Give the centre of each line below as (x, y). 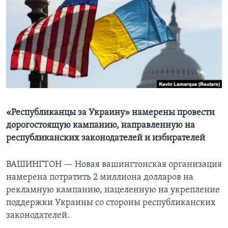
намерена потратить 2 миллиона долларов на (100, 178)
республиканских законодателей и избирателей (106, 138)
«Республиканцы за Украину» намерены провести (110, 113)
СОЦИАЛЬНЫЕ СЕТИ (39, 45)
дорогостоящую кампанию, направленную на (101, 126)
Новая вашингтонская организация (148, 165)
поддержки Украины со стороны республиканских (111, 203)
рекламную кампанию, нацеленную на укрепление (113, 190)
